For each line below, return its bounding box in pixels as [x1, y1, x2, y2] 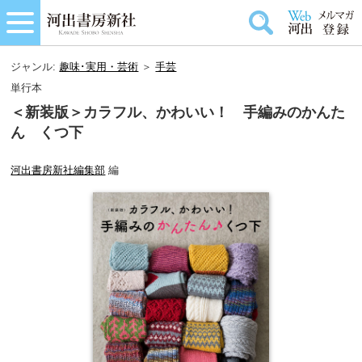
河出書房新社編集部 [11, 164, 106, 176]
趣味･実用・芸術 [59, 61, 139, 73]
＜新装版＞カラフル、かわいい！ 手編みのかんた [11, 104, 346, 120]
